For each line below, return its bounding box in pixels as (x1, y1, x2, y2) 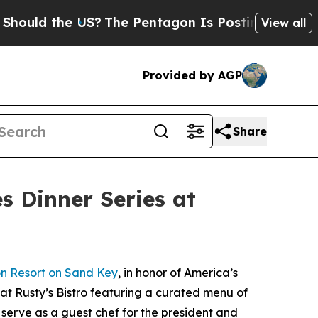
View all (261, 15, 306, 30)
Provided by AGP (143, 68, 242, 82)
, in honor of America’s (118, 265, 238, 280)
